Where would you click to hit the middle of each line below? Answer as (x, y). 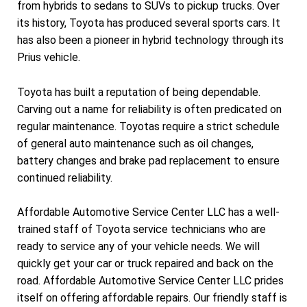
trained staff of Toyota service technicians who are (142, 230)
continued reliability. (65, 177)
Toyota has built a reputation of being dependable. (139, 92)
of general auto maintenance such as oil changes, (135, 143)
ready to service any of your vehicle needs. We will (138, 247)
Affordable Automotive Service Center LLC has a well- (148, 212)
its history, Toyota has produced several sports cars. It (149, 23)
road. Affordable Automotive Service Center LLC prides (150, 281)
